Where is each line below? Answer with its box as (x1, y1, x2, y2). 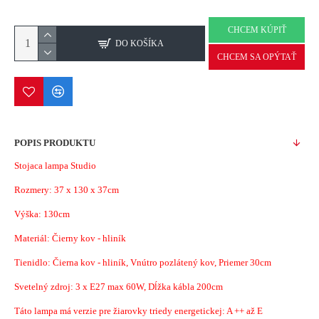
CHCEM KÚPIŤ (227, 25, 286, 35)
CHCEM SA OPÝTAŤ (217, 52, 296, 62)
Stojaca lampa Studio (14, 160, 96, 171)
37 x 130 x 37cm (54, 184, 119, 195)
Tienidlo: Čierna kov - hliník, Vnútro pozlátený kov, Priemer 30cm (14, 257, 271, 268)
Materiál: (14, 233, 52, 244)
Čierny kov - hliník (52, 233, 126, 244)
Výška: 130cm (14, 209, 70, 219)
